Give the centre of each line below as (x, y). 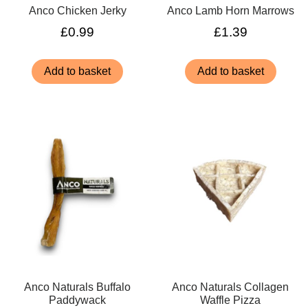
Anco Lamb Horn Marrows (230, 10)
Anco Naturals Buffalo (78, 287)
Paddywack (78, 300)
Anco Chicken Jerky (77, 10)
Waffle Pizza (231, 300)
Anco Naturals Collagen (231, 287)
